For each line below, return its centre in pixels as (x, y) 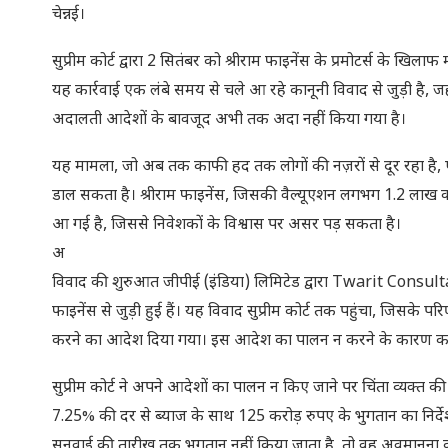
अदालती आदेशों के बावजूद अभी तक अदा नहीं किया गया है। (229, 120)
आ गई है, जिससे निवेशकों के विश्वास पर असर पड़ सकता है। (226, 225)
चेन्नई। (68, 15)
